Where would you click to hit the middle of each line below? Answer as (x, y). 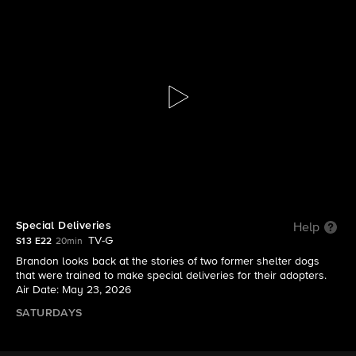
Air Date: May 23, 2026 (74, 290)
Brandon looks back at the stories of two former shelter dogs (168, 261)
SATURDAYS (49, 313)
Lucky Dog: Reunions (178, 71)
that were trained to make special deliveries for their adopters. (171, 276)
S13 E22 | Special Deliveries (178, 93)
